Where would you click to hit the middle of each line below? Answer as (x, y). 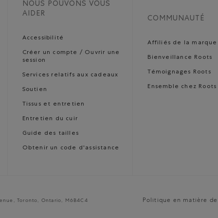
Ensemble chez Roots (182, 87)
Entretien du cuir (50, 119)
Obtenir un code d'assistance (71, 148)
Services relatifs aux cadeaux (70, 75)
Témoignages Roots (179, 73)
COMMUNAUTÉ (176, 19)
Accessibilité (43, 38)
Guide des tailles (51, 134)
